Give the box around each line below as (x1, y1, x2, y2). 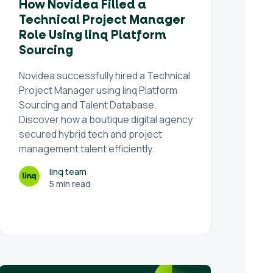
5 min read (49, 178, 91, 190)
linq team (49, 166, 87, 177)
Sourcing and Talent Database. (19, 98, 157, 112)
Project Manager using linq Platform (19, 83, 178, 97)
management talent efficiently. (19, 142, 155, 155)
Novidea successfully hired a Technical (19, 69, 191, 82)
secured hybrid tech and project (19, 127, 163, 141)
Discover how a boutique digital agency (19, 113, 193, 126)
